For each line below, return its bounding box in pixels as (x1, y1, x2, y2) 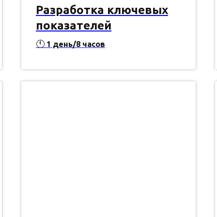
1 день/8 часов (45, 40, 105, 49)
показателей (36, 19, 111, 32)
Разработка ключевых (36, 3, 168, 17)
